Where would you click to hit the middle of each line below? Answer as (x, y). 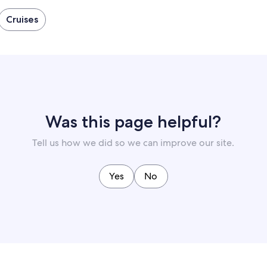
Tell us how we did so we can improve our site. (133, 143)
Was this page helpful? (133, 122)
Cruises (22, 19)
